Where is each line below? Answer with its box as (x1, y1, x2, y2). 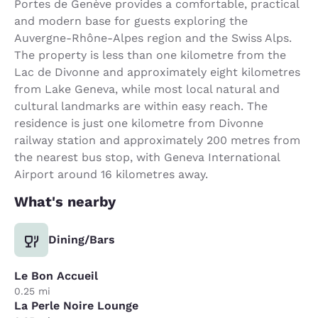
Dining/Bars (48, 233, 115, 246)
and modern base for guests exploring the (14, 14, 248, 28)
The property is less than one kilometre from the (14, 48, 286, 62)
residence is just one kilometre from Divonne (14, 116, 263, 130)
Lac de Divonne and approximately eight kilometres (14, 65, 300, 79)
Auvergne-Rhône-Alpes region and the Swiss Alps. (14, 31, 292, 45)
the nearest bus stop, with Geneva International (14, 150, 280, 164)
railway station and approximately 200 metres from (14, 133, 300, 147)
